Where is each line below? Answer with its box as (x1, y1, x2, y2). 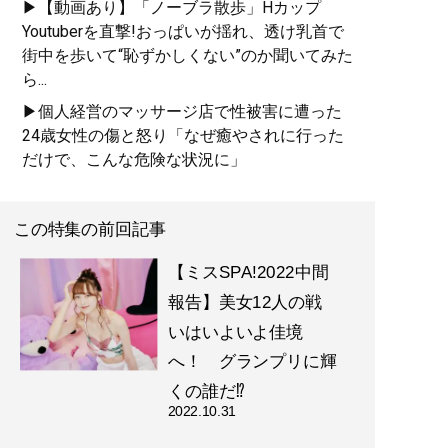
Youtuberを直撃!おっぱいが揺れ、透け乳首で (22, 22, 344, 42)
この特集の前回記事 (13, 220, 166, 239)
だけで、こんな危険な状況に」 (22, 150, 246, 170)
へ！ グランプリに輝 (167, 352, 337, 371)
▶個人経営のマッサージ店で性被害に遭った (22, 102, 342, 122)
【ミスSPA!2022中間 (167, 264, 329, 283)
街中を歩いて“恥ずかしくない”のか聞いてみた (22, 46, 353, 66)
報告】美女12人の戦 (167, 293, 323, 312)
